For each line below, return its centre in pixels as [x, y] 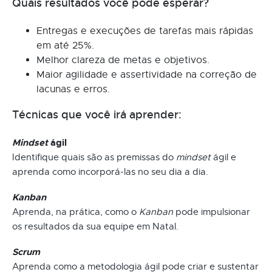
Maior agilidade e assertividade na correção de [147, 74]
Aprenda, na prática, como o [76, 212]
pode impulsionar [212, 212]
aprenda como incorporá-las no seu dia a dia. [110, 172]
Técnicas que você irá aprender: [97, 114]
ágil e [223, 157]
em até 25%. [65, 45]
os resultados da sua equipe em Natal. [95, 226]
